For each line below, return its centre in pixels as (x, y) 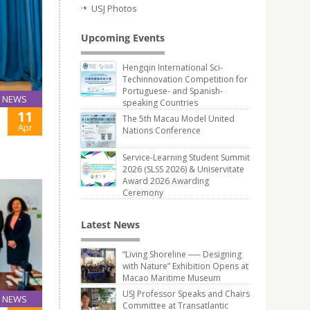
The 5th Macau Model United (179, 119)
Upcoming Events (123, 38)
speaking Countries (160, 103)
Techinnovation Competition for (185, 79)
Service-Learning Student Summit (186, 157)
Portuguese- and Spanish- (173, 91)
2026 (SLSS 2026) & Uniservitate (183, 169)
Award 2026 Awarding (166, 181)
